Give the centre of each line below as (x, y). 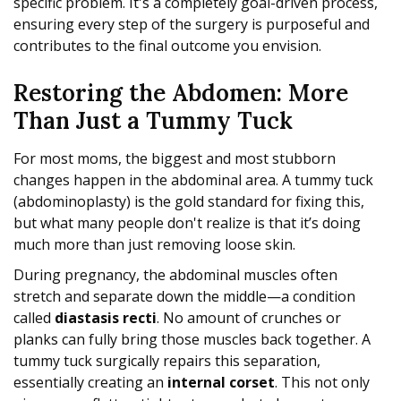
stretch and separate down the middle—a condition (184, 297)
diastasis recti (106, 318)
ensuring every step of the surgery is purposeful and (192, 25)
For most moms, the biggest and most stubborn (175, 159)
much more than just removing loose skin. (154, 245)
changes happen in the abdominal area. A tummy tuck (193, 180)
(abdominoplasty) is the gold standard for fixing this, (189, 202)
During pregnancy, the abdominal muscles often (175, 275)
